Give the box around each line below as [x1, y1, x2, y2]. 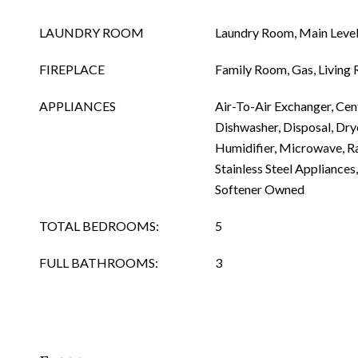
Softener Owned [215, 181, 304, 197]
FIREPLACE [39, 62, 105, 77]
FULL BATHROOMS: [39, 255, 158, 270]
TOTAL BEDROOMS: [39, 218, 159, 233]
